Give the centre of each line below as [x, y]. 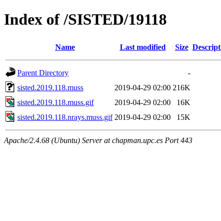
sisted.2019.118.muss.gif [55, 102]
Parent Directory [43, 73]
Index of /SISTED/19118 [85, 19]
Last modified [143, 47]
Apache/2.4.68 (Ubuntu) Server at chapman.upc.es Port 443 [98, 140]
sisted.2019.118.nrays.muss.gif [65, 117]
